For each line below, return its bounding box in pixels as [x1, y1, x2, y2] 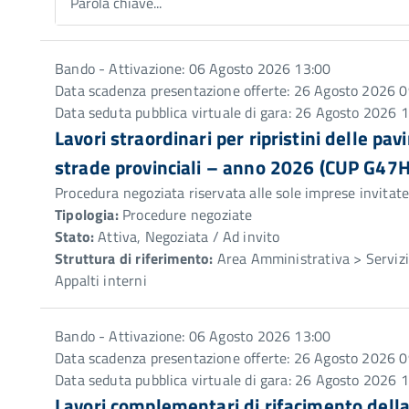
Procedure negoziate [118, 204, 253, 225]
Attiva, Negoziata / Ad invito [94, 225, 280, 247]
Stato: [55, 225, 95, 247]
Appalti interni [55, 269, 147, 291]
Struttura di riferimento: [55, 247, 214, 269]
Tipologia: [55, 204, 119, 225]
